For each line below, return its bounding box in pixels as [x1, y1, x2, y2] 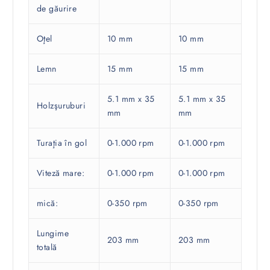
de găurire [36, 2, 77, 15]
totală [36, 241, 57, 254]
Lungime [36, 227, 69, 240]
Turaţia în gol [36, 137, 87, 149]
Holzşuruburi [36, 99, 86, 112]
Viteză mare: [36, 167, 85, 180]
